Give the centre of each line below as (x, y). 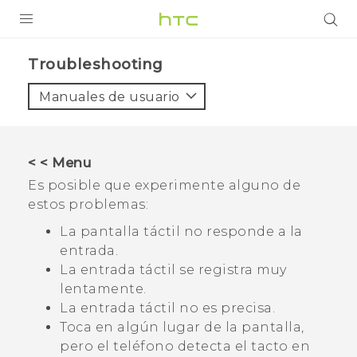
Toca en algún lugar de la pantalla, (182, 327)
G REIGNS (56, 118)
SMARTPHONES (75, 147)
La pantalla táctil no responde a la (181, 231)
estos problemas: (88, 204)
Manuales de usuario (110, 97)
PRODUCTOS (56, 53)
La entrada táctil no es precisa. (167, 308)
